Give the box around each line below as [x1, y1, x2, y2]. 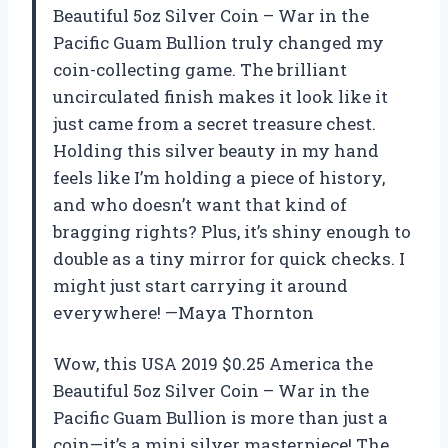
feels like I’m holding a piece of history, [53, 165, 385, 189]
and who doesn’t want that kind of [53, 192, 347, 216]
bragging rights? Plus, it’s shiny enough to [53, 219, 411, 243]
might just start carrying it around [53, 273, 348, 297]
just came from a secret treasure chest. [53, 111, 376, 135]
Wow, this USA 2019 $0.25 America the [53, 351, 373, 375]
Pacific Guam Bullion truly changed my [53, 30, 384, 54]
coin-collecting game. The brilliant [53, 57, 347, 81]
